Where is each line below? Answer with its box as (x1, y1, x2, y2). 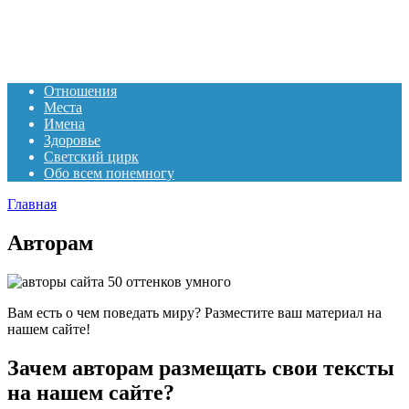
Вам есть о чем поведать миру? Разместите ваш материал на (7, 304, 382, 320)
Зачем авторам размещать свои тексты (7, 355, 394, 380)
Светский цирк (44, 149, 139, 164)
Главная (7, 196, 57, 212)
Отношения (44, 83, 117, 99)
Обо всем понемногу (44, 165, 174, 181)
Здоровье (44, 132, 100, 148)
